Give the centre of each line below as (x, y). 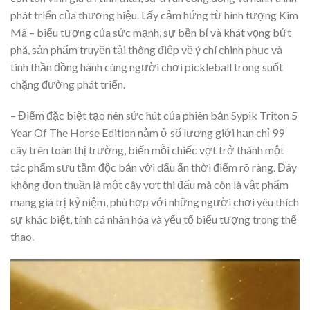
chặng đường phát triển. (68, 84)
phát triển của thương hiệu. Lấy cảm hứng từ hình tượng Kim (154, 15)
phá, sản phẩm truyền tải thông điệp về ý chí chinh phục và (146, 49)
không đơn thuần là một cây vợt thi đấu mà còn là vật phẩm (149, 185)
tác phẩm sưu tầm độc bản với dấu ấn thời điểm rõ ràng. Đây (154, 167)
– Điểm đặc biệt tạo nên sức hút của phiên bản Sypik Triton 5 (154, 116)
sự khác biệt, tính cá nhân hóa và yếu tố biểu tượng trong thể (154, 219)
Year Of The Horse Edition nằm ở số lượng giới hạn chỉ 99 (147, 133)
